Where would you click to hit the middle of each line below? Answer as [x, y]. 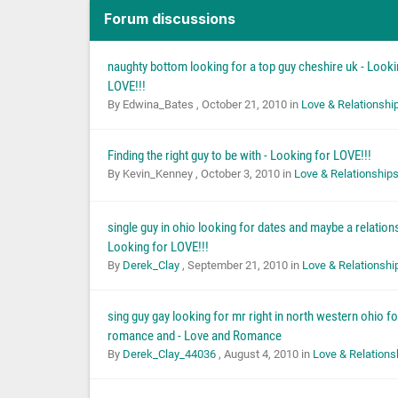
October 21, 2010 [244, 105]
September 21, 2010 [237, 266]
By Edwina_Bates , [154, 105]
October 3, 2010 [240, 174]
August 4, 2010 [261, 354]
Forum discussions [169, 19]
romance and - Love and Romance [194, 336]
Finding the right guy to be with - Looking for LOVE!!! [239, 156]
